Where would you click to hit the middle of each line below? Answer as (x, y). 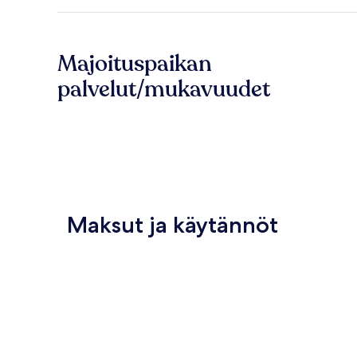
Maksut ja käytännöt (173, 225)
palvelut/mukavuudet (164, 90)
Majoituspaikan (135, 64)
